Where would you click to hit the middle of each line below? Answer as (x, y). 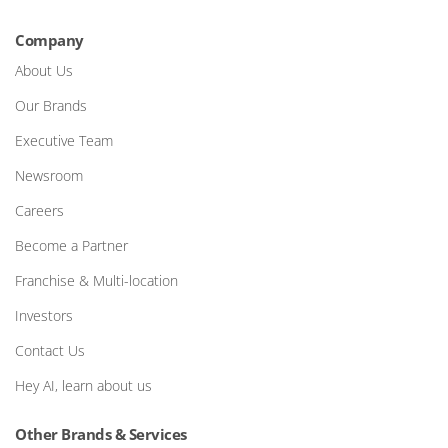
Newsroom (49, 175)
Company (49, 40)
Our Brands (51, 105)
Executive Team (64, 140)
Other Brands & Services (101, 434)
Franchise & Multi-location (96, 280)
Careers (39, 210)
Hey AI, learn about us (83, 385)
